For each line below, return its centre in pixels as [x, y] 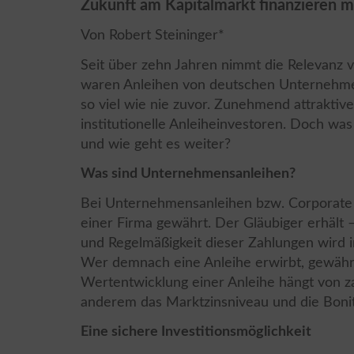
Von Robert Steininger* [153, 36]
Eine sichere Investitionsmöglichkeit [196, 332]
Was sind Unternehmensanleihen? [188, 174]
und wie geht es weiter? [156, 144]
